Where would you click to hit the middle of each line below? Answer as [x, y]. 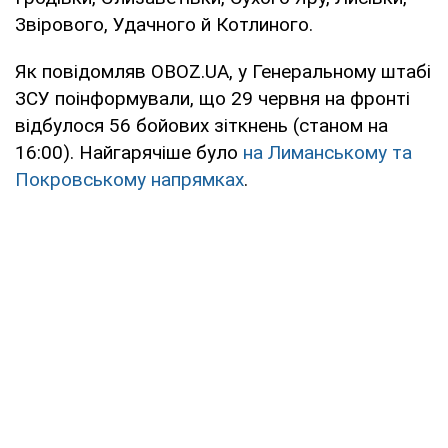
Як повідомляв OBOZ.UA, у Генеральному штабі [223, 71]
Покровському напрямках [129, 179]
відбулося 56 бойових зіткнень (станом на [201, 125]
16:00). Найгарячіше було [129, 152]
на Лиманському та [327, 152]
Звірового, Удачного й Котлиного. [164, 24]
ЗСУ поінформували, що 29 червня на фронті [212, 98]
